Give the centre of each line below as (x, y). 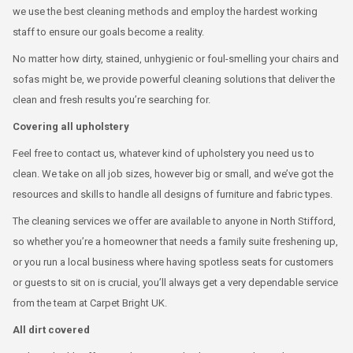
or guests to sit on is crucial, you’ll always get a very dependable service (175, 282)
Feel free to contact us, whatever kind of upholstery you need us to (163, 153)
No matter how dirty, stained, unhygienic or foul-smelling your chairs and (176, 59)
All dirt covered (51, 330)
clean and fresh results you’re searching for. (111, 100)
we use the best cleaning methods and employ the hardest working (165, 11)
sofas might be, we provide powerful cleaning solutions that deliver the (174, 79)
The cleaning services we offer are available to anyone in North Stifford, (174, 221)
